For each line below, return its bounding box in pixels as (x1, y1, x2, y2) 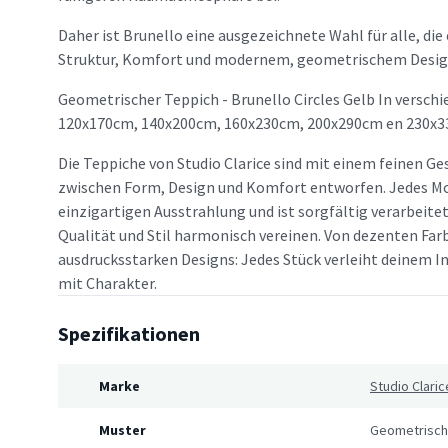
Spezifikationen (58, 321, 200, 346)
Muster (99, 421, 146, 439)
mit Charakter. (58, 273, 157, 293)
